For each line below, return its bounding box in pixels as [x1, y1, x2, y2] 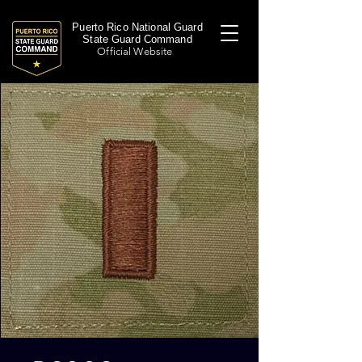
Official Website [97, 45, 178, 57]
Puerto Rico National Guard [72, 21, 203, 33]
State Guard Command [82, 33, 192, 45]
